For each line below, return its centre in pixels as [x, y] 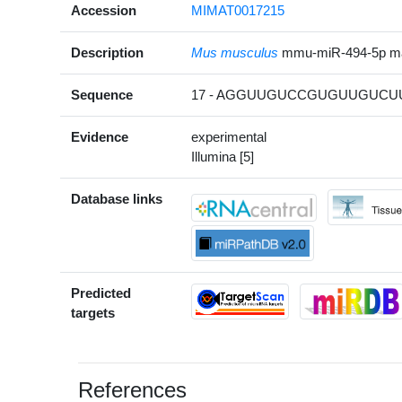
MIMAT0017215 [238, 11]
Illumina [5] [223, 157]
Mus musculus [235, 53]
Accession [104, 11]
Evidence [100, 137]
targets [93, 313]
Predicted [101, 293]
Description [108, 53]
